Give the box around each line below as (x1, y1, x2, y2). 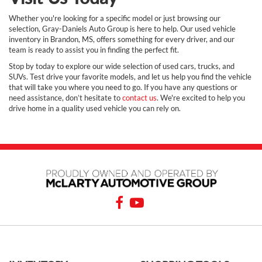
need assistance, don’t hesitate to (9, 92, 122, 102)
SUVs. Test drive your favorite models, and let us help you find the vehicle (9, 71, 251, 81)
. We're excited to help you (157, 92, 245, 102)
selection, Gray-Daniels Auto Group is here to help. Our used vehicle (9, 23, 236, 33)
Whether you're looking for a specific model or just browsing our (9, 13, 220, 23)
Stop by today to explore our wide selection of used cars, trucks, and (9, 61, 235, 71)
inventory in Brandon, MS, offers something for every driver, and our (9, 34, 235, 44)
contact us (122, 92, 157, 102)
